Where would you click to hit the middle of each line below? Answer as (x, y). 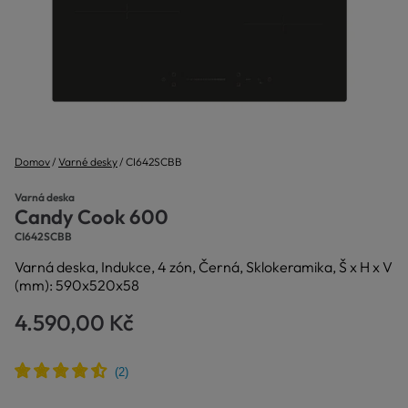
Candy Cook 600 (92, 217)
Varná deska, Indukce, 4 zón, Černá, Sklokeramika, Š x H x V (204, 267)
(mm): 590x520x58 (77, 285)
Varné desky (88, 162)
